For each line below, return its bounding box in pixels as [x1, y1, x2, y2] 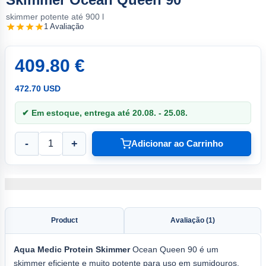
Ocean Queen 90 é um [130, 244, 218, 254]
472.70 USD [15, 83, 61, 93]
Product [51, 216, 78, 224]
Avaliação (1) [170, 216, 215, 224]
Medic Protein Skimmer [37, 244, 130, 254]
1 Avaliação [44, 22, 84, 31]
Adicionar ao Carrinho [131, 138, 223, 149]
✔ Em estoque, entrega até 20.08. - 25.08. [22, 107, 188, 118]
